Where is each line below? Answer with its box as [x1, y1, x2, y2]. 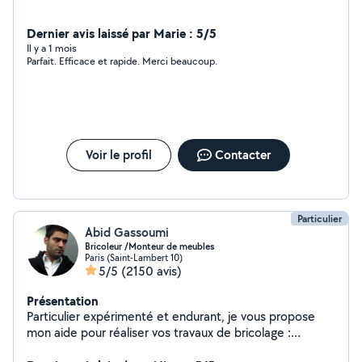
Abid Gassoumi [85, 224, 169, 241]
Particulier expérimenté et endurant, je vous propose [27, 308, 315, 325]
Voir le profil [85, 146, 152, 163]
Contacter [214, 146, 271, 163]
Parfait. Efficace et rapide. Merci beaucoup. [27, 54, 217, 68]
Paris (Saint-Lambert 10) [85, 251, 183, 263]
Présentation [27, 292, 99, 309]
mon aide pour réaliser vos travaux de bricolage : [27, 324, 291, 341]
